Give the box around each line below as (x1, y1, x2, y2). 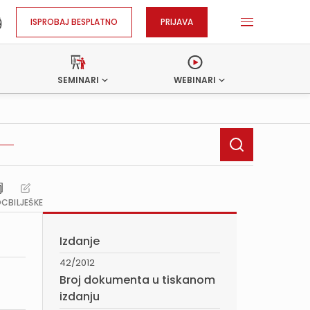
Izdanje (60, 233, 100, 249)
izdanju (60, 289, 100, 304)
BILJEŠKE (8, 197, 43, 208)
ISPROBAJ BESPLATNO (30, 15, 118, 28)
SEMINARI (57, 74, 100, 86)
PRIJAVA (161, 15, 193, 28)
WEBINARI (174, 74, 217, 86)
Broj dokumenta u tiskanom (60, 272, 215, 288)
